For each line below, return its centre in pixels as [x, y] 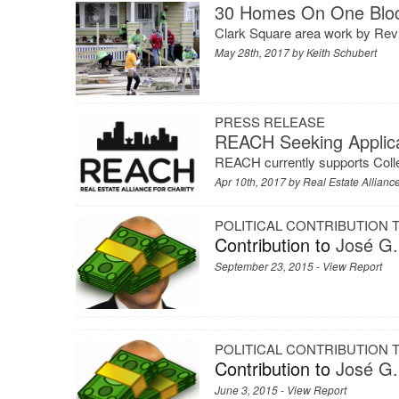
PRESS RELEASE [270, 121]
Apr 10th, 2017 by [259, 181]
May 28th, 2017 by [261, 53]
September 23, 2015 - [269, 266]
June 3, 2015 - [251, 389]
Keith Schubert [342, 53]
